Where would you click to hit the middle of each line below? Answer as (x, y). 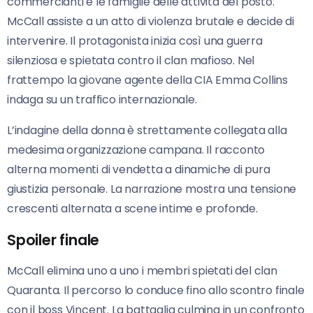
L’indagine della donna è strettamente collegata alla (147, 131)
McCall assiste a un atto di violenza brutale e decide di (151, 22)
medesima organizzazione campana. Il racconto (136, 150)
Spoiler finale (53, 240)
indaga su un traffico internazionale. (102, 100)
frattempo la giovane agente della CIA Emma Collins (147, 80)
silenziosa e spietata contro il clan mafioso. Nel (131, 61)
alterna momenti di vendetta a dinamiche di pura (139, 170)
